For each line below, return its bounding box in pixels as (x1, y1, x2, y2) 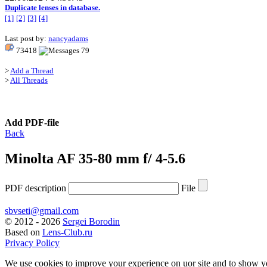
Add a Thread (10, 66, 54, 76)
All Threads (10, 76, 48, 85)
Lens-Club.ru (42, 227, 92, 238)
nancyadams (48, 34, 88, 44)
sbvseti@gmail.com (5, 206, 79, 216)
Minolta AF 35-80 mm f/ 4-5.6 (5, 151, 185, 167)
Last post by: (5, 34, 48, 44)
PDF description (5, 183, 69, 194)
